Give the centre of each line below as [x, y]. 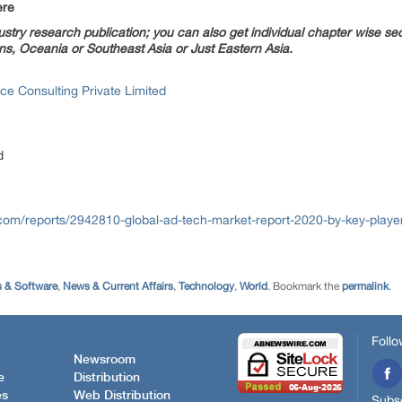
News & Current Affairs [118, 286]
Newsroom [105, 359]
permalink [365, 286]
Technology [206, 286]
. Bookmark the [305, 286]
